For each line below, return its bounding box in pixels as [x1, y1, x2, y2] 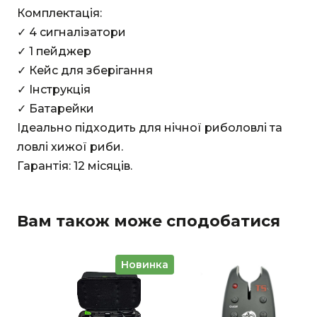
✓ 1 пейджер [17, 44, 91, 58]
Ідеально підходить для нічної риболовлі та [17, 120, 282, 134]
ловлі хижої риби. [17, 139, 123, 154]
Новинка [121, 258, 168, 271]
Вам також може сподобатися [17, 211, 280, 231]
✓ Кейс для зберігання [17, 63, 153, 77]
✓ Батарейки [17, 101, 94, 115]
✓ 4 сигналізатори [17, 25, 126, 39]
